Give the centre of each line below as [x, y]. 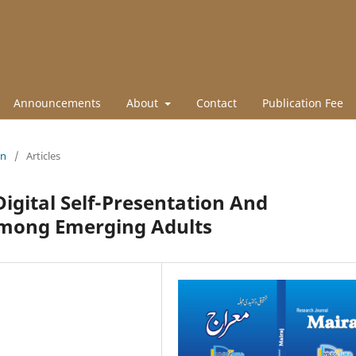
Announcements [57, 103]
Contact [216, 103]
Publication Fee [302, 103]
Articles [43, 155]
